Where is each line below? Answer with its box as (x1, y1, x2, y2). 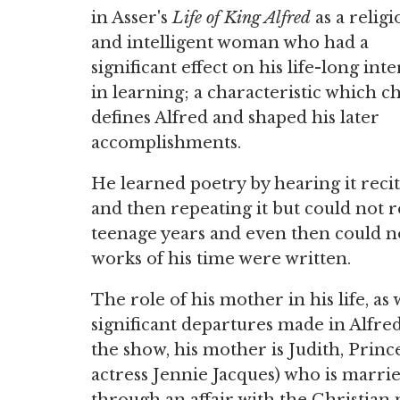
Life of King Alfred (172, 8, 311, 28)
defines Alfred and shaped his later (91, 108, 379, 128)
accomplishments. (91, 133, 241, 153)
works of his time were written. (91, 249, 351, 269)
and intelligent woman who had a (91, 33, 369, 53)
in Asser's (91, 8, 172, 28)
